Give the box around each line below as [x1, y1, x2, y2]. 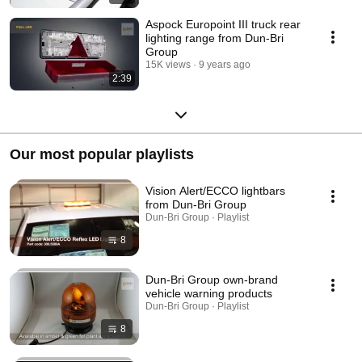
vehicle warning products [145, 286, 272, 300]
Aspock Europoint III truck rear [145, 17, 301, 31]
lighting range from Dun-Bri [145, 31, 284, 44]
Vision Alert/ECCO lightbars [145, 183, 285, 197]
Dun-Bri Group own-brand [145, 272, 278, 286]
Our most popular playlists [10, 145, 194, 162]
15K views [145, 58, 191, 70]
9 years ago [199, 58, 250, 70]
